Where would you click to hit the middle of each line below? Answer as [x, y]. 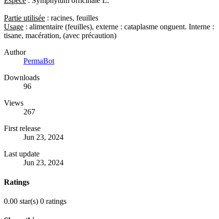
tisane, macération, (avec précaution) [60, 36]
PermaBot [39, 61]
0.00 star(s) [21, 201]
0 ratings [53, 201]
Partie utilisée [24, 18]
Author [15, 52]
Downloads [22, 78]
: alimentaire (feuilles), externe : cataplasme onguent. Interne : [119, 27]
